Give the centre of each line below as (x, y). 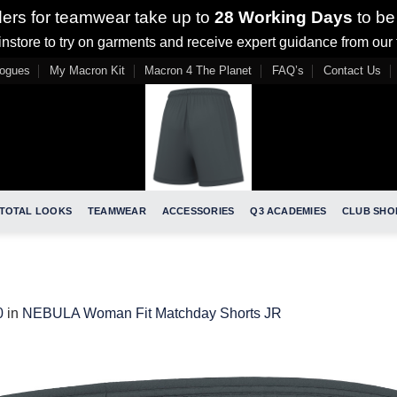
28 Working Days (281, 17)
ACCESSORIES (198, 211)
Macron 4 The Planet (198, 70)
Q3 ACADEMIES (288, 211)
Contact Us (353, 70)
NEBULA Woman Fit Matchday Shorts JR (152, 313)
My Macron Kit (87, 70)
